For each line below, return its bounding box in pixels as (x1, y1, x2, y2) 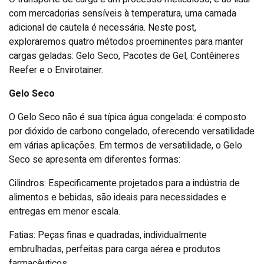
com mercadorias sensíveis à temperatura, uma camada (9, 6, 236, 21)
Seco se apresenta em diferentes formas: (9, 152, 180, 167)
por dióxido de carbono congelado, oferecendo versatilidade (9, 124, 255, 138)
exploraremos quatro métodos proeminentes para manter (9, 34, 243, 49)
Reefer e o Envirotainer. (9, 62, 103, 77)
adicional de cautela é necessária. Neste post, (9, 20, 196, 35)
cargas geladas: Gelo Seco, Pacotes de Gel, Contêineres (9, 48, 240, 63)
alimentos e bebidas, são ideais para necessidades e (9, 190, 226, 204)
